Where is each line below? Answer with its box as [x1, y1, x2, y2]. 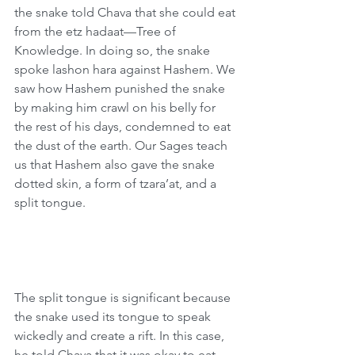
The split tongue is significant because [14, 290, 234, 305]
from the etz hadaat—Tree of [14, 24, 179, 39]
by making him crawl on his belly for [14, 100, 219, 115]
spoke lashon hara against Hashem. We [14, 62, 239, 77]
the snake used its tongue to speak [14, 309, 214, 324]
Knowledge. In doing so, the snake [14, 43, 213, 58]
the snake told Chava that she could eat [14, 5, 239, 20]
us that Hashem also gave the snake [14, 157, 218, 172]
